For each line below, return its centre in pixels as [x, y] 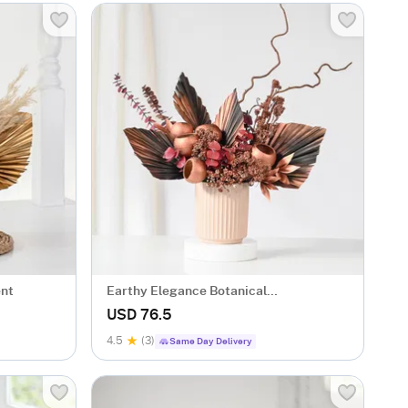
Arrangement [147, 310]
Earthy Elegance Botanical [187, 291]
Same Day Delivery [211, 342]
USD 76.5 [139, 315]
